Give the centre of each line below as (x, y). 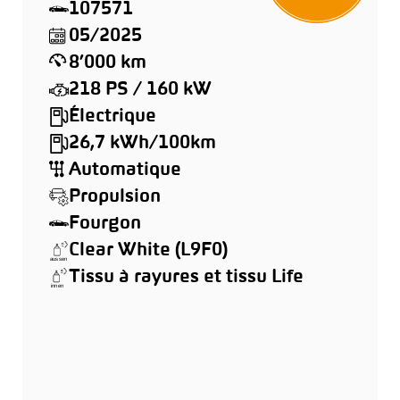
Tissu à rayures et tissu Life (186, 277)
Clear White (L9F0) (148, 250)
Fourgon (105, 224)
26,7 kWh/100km (142, 143)
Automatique (125, 170)
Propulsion (115, 197)
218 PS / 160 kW (140, 90)
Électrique (112, 117)
